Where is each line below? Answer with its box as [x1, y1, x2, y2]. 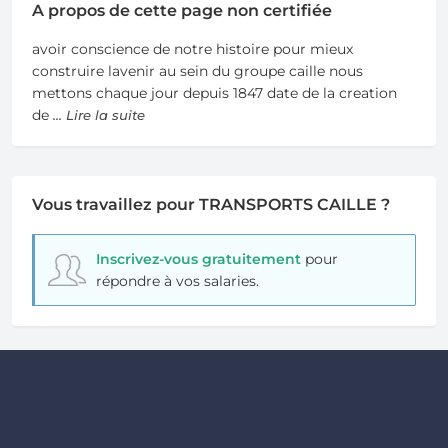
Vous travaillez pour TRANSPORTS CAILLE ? [32, 195, 390, 215]
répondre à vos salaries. [95, 272, 259, 291]
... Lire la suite [53, 107, 145, 124]
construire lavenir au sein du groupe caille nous [32, 62, 363, 81]
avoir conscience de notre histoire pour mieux [32, 40, 353, 59]
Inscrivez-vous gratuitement [95, 250, 301, 269]
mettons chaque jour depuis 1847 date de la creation [32, 84, 397, 103]
